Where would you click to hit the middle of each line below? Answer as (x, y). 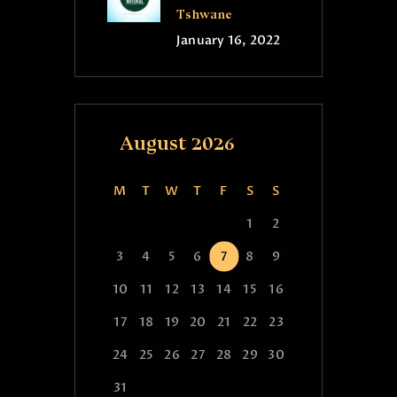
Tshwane (205, 14)
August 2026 (177, 143)
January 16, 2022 (229, 40)
